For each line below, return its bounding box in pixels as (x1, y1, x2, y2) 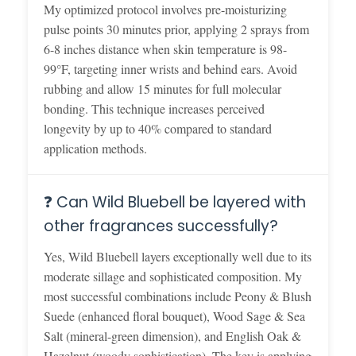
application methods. (44, 139, 147, 157)
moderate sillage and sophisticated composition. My (44, 267, 302, 284)
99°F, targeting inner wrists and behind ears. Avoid (44, 60, 297, 77)
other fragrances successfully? (44, 215, 278, 237)
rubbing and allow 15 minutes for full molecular (44, 79, 281, 97)
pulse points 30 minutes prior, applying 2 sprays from (44, 20, 309, 37)
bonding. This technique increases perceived (44, 99, 265, 117)
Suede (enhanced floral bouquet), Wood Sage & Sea (44, 307, 305, 324)
